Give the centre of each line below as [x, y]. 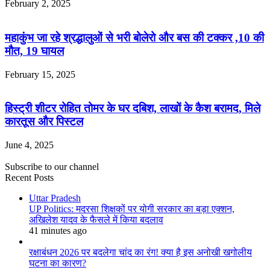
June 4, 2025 [29, 145]
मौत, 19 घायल [34, 51]
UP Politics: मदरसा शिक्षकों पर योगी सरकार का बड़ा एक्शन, [132, 209]
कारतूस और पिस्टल [44, 122]
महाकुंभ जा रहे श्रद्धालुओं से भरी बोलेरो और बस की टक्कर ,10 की [134, 37]
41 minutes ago [58, 230]
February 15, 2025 [40, 74]
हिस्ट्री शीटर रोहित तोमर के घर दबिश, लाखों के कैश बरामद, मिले [133, 108]
